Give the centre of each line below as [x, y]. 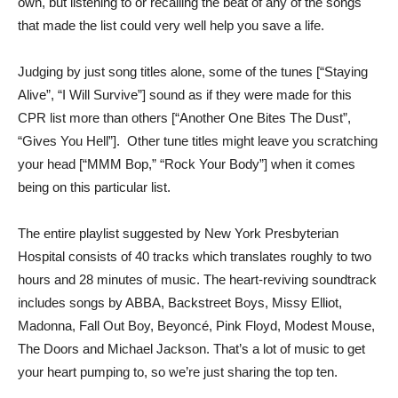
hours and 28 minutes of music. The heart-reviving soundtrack [197, 279]
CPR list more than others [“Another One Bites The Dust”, [184, 117]
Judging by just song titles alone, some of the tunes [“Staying [193, 71]
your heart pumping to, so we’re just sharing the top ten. [179, 371]
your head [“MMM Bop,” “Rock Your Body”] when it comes [187, 163]
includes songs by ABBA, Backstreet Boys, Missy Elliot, [180, 302]
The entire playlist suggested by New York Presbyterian [178, 233]
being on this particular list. [94, 187]
